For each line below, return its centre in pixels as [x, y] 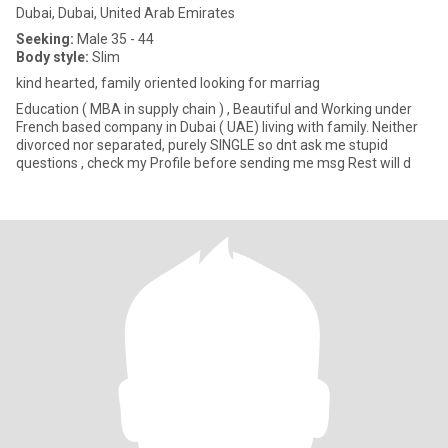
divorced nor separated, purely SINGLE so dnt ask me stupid [202, 145]
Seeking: [45, 39]
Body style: [52, 57]
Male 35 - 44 [114, 39]
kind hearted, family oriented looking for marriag [168, 83]
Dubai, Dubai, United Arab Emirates [125, 13]
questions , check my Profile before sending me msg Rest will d [213, 163]
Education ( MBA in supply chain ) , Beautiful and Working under [214, 109]
